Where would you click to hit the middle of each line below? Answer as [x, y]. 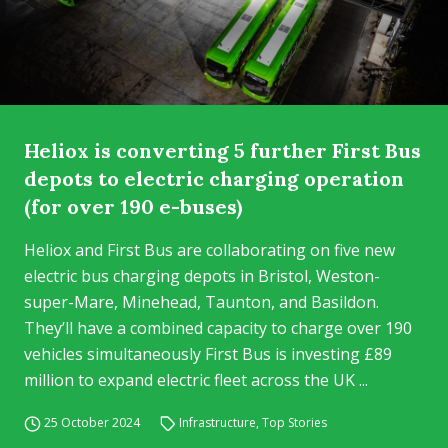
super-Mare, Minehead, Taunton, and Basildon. [201, 302]
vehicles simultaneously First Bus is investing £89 [208, 354]
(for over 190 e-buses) [133, 206]
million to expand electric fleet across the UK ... [196, 380]
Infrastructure [218, 422]
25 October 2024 [91, 422]
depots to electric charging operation [214, 178]
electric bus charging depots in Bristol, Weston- [202, 276]
